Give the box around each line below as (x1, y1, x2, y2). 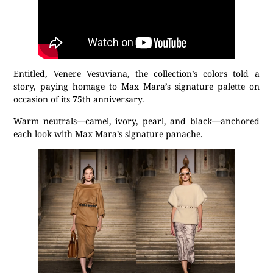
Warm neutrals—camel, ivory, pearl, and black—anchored (13, 115, 260, 127)
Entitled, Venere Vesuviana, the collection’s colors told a (13, 68, 260, 80)
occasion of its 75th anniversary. (13, 93, 147, 105)
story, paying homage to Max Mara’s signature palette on (13, 80, 260, 93)
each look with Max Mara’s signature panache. (13, 127, 204, 140)
